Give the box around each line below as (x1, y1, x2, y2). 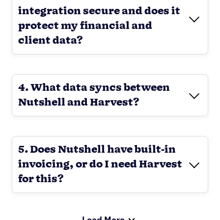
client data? (18, 33, 83, 48)
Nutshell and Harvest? (18, 95, 139, 110)
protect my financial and (18, 19, 152, 33)
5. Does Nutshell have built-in (18, 142, 176, 157)
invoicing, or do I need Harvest (18, 157, 182, 172)
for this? (18, 172, 64, 187)
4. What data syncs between (18, 81, 170, 95)
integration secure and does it (18, 4, 180, 19)
